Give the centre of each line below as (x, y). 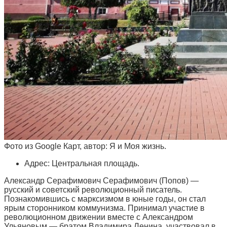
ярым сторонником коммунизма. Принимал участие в (104, 208)
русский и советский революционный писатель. (93, 190)
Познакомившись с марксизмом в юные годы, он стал (105, 199)
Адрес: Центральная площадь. (82, 163)
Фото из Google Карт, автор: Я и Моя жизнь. (85, 146)
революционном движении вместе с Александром (99, 217)
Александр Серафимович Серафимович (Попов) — (101, 180)
